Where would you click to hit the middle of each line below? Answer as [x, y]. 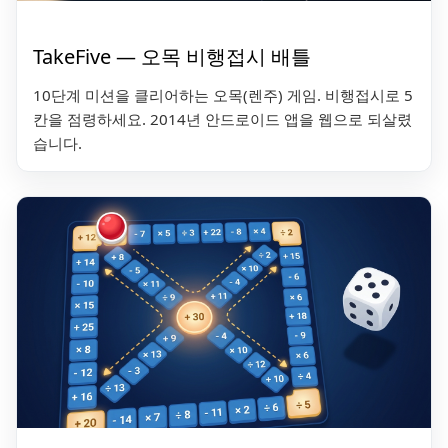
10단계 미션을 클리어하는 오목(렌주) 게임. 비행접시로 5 [223, 95]
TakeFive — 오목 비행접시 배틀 [172, 57]
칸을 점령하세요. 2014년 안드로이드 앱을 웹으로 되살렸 [222, 119]
